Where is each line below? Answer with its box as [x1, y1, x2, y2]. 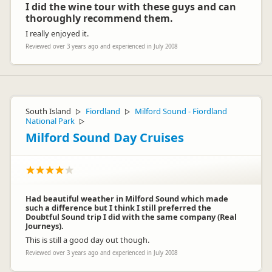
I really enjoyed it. [25, 28, 89, 39]
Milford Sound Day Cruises [25, 129, 184, 146]
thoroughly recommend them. [25, 12, 173, 25]
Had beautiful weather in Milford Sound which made [25, 193, 228, 204]
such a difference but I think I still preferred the [25, 202, 211, 213]
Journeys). [25, 220, 64, 231]
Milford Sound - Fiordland [135, 106, 227, 117]
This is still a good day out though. [25, 234, 149, 245]
